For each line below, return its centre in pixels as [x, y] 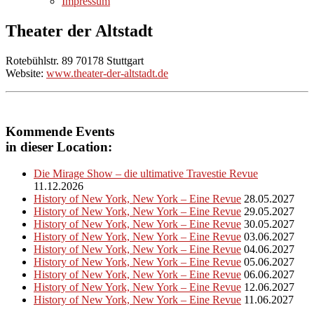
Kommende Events [60, 131]
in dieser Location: [59, 146]
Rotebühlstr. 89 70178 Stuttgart [75, 60]
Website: [26, 73]
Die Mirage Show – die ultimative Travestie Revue [146, 174]
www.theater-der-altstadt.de [107, 73]
